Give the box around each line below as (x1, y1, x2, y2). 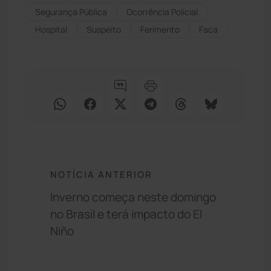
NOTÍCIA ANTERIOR (50, 168, 152, 180)
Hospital (35, 23, 67, 35)
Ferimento (140, 23, 180, 35)
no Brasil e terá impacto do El (50, 206, 202, 223)
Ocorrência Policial (126, 5, 198, 18)
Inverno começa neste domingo (50, 189, 216, 206)
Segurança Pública (35, 5, 107, 18)
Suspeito (87, 23, 121, 35)
